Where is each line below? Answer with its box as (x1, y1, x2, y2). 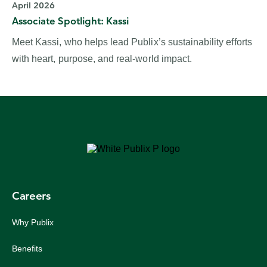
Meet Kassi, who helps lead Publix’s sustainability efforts (12, 37, 252, 48)
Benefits (12, 244, 43, 254)
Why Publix (12, 218, 54, 228)
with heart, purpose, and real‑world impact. (12, 54, 193, 64)
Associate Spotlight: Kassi (12, 15, 129, 27)
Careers (12, 189, 51, 203)
